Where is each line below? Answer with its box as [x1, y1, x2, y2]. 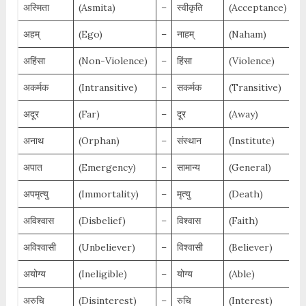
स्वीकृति [176, 1, 203, 14]
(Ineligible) [78, 268, 127, 281]
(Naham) [228, 28, 266, 41]
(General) [228, 161, 271, 174]
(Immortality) [78, 188, 139, 201]
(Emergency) [78, 161, 136, 174]
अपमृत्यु [23, 188, 48, 201]
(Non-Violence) [78, 55, 148, 68]
